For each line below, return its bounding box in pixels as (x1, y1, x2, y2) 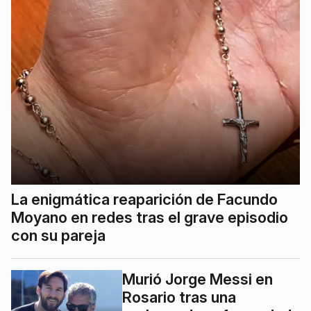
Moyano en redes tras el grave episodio (11, 208, 288, 226)
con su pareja (11, 226, 106, 244)
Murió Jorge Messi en (122, 269, 273, 288)
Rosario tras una (122, 287, 236, 306)
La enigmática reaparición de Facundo (11, 190, 278, 208)
